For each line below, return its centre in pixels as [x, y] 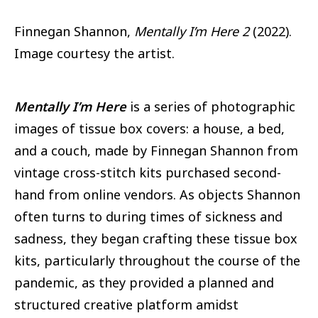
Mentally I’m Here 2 [192, 31]
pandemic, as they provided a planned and [144, 283]
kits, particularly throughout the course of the [157, 261]
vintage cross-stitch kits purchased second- [148, 173]
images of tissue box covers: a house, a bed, [149, 129]
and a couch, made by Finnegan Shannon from [156, 151]
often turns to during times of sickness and [148, 217]
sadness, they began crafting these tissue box [156, 239]
